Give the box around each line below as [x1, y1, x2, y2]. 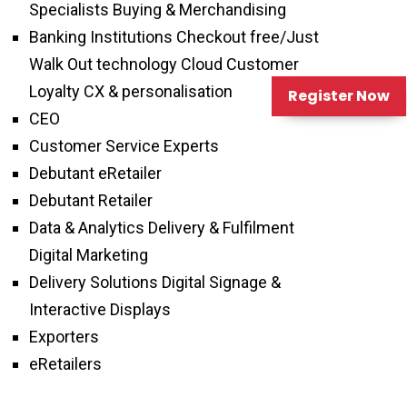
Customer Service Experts [29, 136, 219, 156]
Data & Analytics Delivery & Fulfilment [29, 218, 294, 238]
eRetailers [29, 354, 102, 374]
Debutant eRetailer [29, 164, 162, 184]
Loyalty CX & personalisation [29, 82, 233, 102]
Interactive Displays [29, 300, 171, 320]
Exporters [29, 327, 99, 347]
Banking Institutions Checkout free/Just [29, 27, 319, 47]
